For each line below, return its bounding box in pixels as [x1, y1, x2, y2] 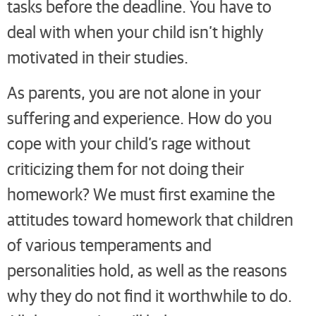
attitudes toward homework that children [7, 208, 293, 231]
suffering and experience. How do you [7, 107, 272, 129]
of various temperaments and [7, 233, 212, 256]
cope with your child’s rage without [7, 132, 250, 154]
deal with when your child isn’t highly [7, 20, 263, 42]
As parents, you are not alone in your [7, 81, 261, 104]
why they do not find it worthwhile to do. [7, 284, 292, 307]
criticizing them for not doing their [7, 157, 244, 180]
